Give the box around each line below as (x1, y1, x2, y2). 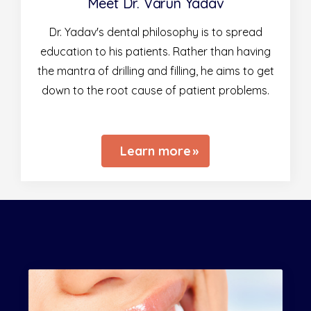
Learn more (120, 142, 191, 159)
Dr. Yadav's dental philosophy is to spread (49, 24, 262, 39)
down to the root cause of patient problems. (42, 83, 269, 97)
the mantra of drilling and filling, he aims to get (37, 63, 274, 78)
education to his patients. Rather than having (40, 44, 271, 58)
